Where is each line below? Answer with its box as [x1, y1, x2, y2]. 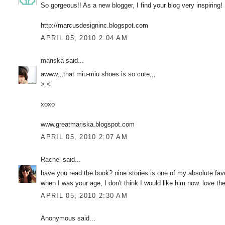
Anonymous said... [41, 214, 96, 222]
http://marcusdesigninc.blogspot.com [41, 21, 149, 29]
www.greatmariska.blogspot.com [41, 120, 135, 128]
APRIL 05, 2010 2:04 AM [41, 34, 128, 42]
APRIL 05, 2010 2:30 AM [41, 192, 128, 200]
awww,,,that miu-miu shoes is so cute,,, [41, 70, 156, 78]
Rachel [41, 156, 61, 164]
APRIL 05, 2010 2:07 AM [41, 133, 128, 141]
